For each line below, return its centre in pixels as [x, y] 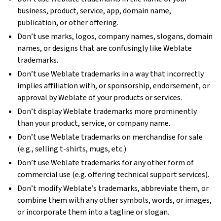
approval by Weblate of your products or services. [100, 97]
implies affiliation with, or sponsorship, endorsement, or [114, 86]
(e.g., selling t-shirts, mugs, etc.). [73, 149]
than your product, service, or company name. [94, 123]
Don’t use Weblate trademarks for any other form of [106, 163]
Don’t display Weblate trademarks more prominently [107, 111]
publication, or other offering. [68, 22]
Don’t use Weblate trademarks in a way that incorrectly [111, 74]
